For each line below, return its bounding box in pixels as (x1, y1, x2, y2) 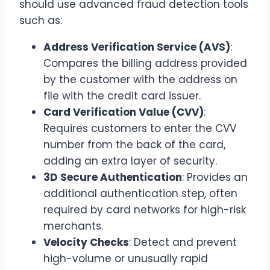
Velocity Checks (43, 235, 129, 250)
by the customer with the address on (43, 72, 237, 87)
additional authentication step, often (43, 186, 237, 201)
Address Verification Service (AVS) (43, 40, 230, 55)
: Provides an (182, 170, 248, 185)
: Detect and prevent (129, 235, 237, 250)
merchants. (43, 219, 103, 234)
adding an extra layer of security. (43, 154, 217, 169)
